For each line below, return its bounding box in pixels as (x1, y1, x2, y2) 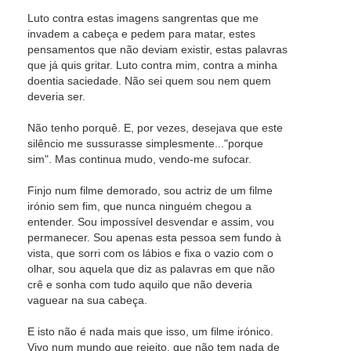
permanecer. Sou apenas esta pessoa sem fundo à (27, 231, 281, 244)
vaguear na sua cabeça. (27, 294, 147, 306)
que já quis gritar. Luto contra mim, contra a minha (27, 59, 277, 71)
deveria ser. (27, 90, 85, 103)
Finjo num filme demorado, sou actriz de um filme (27, 184, 273, 197)
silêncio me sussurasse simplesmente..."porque (27, 137, 263, 150)
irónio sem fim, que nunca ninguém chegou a (27, 200, 251, 212)
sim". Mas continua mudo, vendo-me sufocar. (27, 153, 251, 165)
